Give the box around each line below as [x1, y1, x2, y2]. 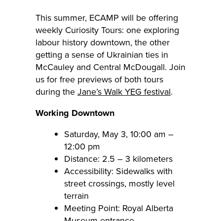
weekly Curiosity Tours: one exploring [36, 23, 179, 37]
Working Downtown [36, 106, 114, 119]
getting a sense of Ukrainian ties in [36, 48, 168, 61]
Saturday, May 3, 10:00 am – [64, 127, 174, 141]
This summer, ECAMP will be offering [36, 11, 178, 24]
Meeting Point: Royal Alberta [64, 201, 173, 215]
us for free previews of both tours [36, 73, 163, 86]
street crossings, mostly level [64, 177, 175, 190]
